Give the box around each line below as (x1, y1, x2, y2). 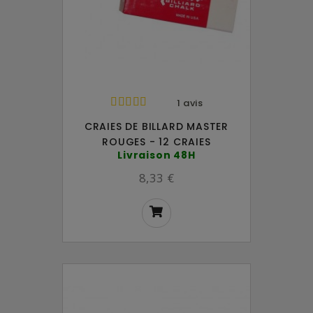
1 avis (177, 96, 203, 110)
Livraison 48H (117, 148, 196, 163)
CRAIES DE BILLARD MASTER (84, 119, 229, 134)
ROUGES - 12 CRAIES (102, 135, 211, 150)
